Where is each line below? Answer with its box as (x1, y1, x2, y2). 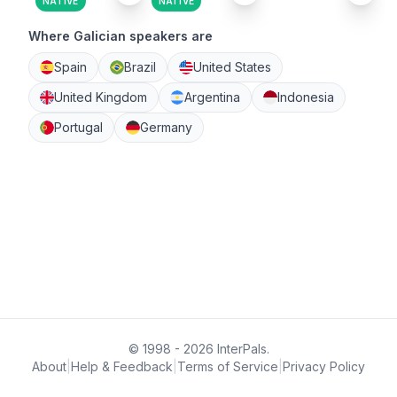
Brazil (124, 59, 156, 74)
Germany (140, 120, 192, 135)
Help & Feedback (71, 359, 173, 374)
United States (193, 59, 271, 74)
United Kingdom (54, 90, 147, 105)
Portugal (54, 120, 103, 135)
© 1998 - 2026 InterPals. (128, 341, 269, 356)
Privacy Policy (283, 359, 365, 374)
